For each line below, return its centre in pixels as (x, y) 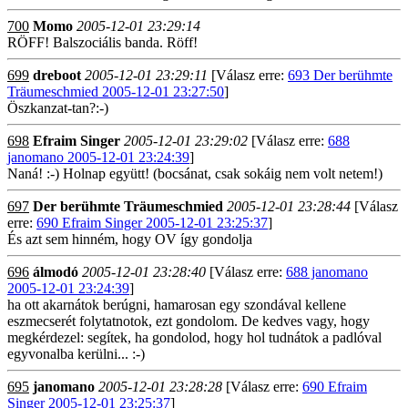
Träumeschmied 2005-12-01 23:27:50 (116, 92)
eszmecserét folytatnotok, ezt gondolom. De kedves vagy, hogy (189, 321)
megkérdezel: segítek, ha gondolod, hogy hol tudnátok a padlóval (194, 337)
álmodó (56, 272)
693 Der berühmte (340, 75)
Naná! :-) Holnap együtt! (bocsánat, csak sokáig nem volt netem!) (195, 173)
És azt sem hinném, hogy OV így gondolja (130, 239)
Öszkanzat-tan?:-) (58, 108)
